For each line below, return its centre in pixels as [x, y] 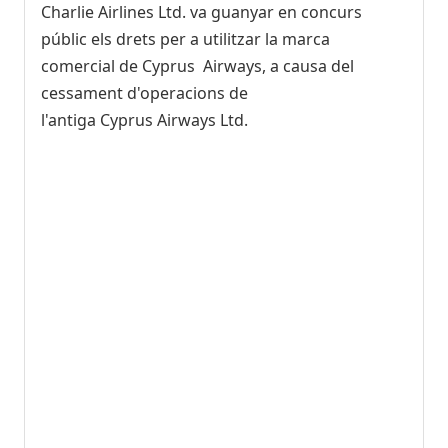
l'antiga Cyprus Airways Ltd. [144, 119]
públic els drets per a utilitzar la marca [185, 38]
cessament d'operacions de [144, 92]
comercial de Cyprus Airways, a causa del [197, 65]
